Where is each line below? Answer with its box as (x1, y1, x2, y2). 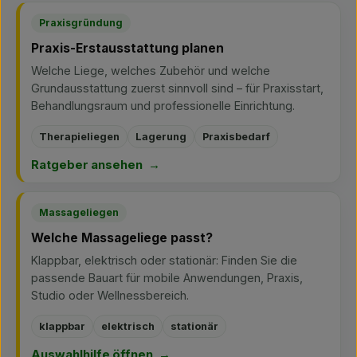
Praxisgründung (39, 17, 123, 29)
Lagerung (135, 131, 186, 143)
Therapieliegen (39, 131, 120, 143)
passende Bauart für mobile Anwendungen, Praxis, (31, 271, 303, 284)
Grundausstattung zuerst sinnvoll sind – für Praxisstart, (31, 81, 324, 95)
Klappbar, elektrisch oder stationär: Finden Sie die (31, 253, 297, 267)
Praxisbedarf (202, 131, 270, 143)
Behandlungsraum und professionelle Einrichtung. (31, 99, 295, 112)
